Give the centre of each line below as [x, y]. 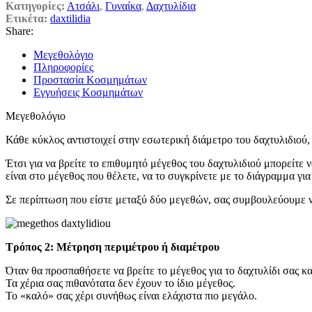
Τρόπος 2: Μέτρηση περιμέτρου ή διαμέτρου [112, 247]
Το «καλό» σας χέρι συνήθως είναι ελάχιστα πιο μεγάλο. [131, 295]
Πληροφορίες [63, 67]
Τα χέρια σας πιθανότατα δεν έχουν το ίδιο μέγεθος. [120, 283]
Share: [19, 31]
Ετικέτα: [26, 18]
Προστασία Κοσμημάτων [90, 79]
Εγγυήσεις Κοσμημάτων [88, 92]
